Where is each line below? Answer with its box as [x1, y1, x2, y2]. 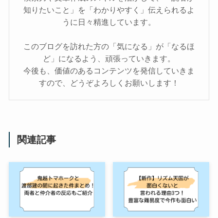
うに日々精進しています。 [62, 18, 156, 26]
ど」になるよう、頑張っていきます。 [43, 54, 175, 63]
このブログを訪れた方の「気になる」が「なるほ [23, 42, 195, 51]
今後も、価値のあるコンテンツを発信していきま [23, 66, 195, 75]
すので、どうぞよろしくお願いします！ [39, 78, 179, 87]
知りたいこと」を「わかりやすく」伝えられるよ [23, 5, 195, 14]
